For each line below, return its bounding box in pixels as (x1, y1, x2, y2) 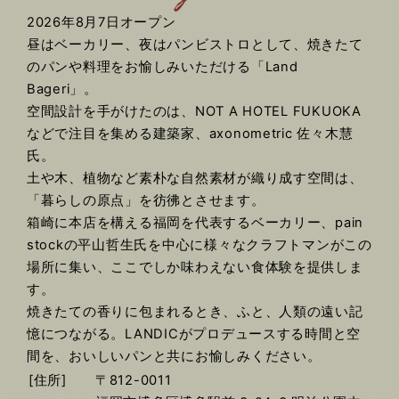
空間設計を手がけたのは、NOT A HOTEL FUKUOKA (27, 102, 362, 119)
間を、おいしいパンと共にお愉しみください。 (27, 347, 322, 364)
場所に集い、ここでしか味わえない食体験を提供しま (27, 258, 363, 275)
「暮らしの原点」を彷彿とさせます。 (27, 191, 265, 208)
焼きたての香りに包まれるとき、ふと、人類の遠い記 (27, 303, 363, 320)
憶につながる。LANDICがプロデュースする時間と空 (27, 325, 362, 342)
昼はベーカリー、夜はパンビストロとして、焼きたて (27, 36, 363, 53)
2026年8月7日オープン (27, 13, 176, 30)
